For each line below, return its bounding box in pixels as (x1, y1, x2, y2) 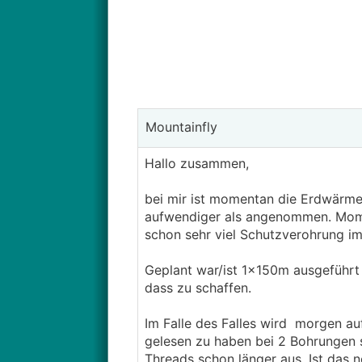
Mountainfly (141, 119, 217, 135)
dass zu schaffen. (144, 280, 251, 296)
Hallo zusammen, (144, 155, 249, 171)
